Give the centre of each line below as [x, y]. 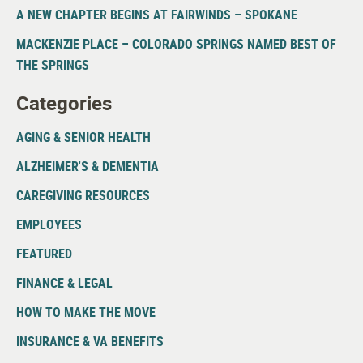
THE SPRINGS [53, 65]
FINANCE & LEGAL [64, 283]
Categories [64, 103]
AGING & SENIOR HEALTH [83, 137]
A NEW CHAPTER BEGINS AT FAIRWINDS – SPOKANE [157, 15]
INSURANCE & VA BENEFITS [90, 342]
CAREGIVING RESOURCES [83, 196]
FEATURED [44, 254]
